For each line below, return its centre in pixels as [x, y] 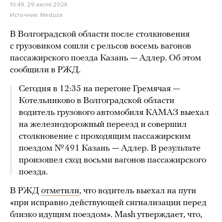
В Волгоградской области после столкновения [100, 34]
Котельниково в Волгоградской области [97, 101]
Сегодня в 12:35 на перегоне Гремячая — [99, 89]
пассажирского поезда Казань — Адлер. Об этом [106, 58]
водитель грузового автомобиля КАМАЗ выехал [114, 112]
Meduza [51, 15]
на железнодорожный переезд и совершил [103, 124]
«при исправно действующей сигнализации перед [108, 203]
